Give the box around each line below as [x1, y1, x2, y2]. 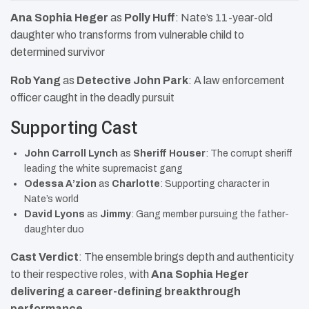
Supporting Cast [10, 118, 137, 139]
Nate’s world [24, 194, 79, 205]
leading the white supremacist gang [24, 163, 183, 175]
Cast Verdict [10, 251, 79, 263]
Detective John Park [77, 74, 188, 87]
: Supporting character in [160, 179, 270, 190]
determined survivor [10, 46, 105, 59]
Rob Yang [10, 74, 61, 87]
